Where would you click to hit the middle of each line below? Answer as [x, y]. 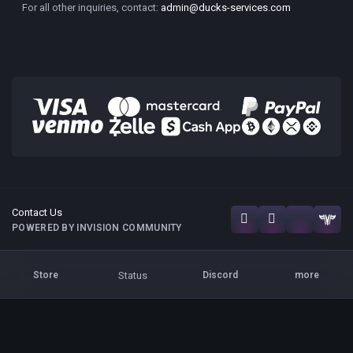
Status [133, 275]
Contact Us [37, 212]
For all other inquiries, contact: [91, 8]
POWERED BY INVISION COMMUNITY [97, 228]
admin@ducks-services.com [226, 8]
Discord [220, 275]
